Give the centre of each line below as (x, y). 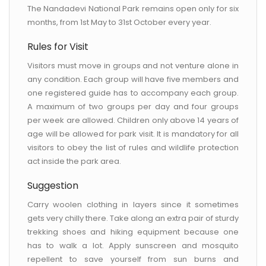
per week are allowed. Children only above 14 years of (133, 120)
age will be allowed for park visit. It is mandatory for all (133, 134)
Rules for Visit (58, 47)
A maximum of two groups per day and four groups (133, 107)
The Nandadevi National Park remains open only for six (133, 9)
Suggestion (53, 186)
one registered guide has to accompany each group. (133, 93)
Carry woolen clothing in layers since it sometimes (133, 205)
